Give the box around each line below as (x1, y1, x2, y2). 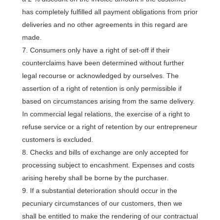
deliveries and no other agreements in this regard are (22, 21, 188, 28)
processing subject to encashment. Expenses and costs (22, 161, 194, 169)
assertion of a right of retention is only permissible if (22, 84, 182, 92)
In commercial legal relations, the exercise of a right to (22, 110, 190, 118)
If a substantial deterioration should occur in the (29, 187, 177, 194)
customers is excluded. (22, 136, 93, 143)
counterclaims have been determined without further (22, 59, 184, 67)
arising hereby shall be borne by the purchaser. (22, 174, 168, 182)
